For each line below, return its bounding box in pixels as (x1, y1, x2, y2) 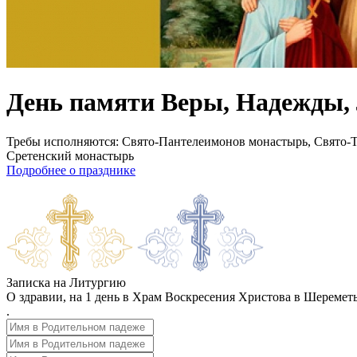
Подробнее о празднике (6, 163, 135, 177)
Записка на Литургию (6, 275, 126, 289)
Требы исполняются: (6, 134, 119, 148)
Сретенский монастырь (6, 148, 134, 163)
